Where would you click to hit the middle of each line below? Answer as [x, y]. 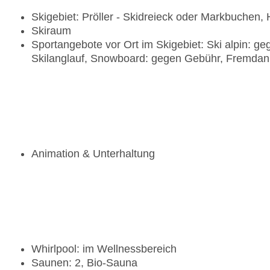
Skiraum [51, 31]
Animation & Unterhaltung [93, 154]
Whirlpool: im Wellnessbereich [104, 249]
